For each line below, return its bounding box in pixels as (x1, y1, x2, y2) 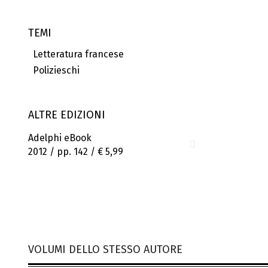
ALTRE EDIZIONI (28, 108, 105, 122)
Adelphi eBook (28, 132, 92, 144)
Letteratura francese (28, 48, 124, 60)
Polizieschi (28, 65, 80, 77)
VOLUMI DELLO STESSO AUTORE (28, 242, 182, 256)
